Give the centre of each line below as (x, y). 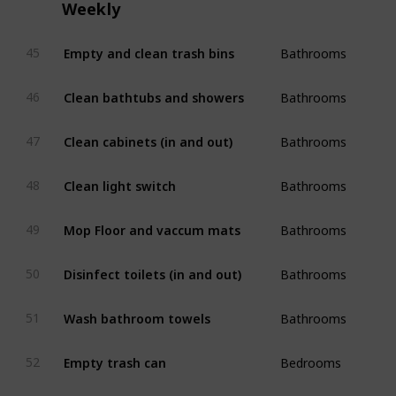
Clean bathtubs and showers (153, 91)
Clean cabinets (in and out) (148, 135)
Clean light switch (119, 179)
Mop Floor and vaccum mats (152, 223)
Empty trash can (114, 356)
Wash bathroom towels (137, 312)
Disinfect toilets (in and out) (152, 267)
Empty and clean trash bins (148, 46)
